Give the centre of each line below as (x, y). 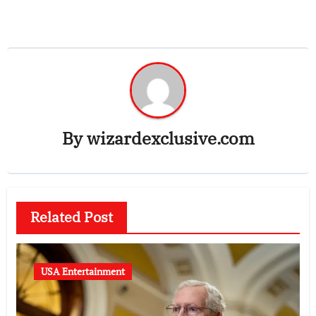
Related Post (71, 217)
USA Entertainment (83, 271)
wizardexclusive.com (170, 139)
